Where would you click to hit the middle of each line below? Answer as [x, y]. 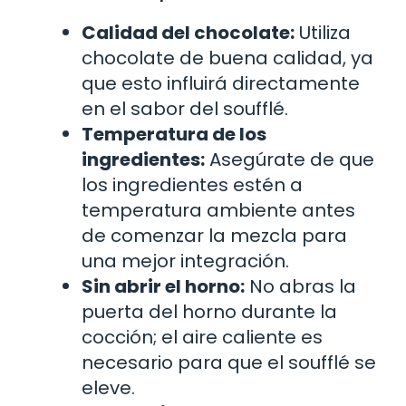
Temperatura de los [174, 134]
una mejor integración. [185, 261]
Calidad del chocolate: [188, 32]
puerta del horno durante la [209, 311]
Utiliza [323, 32]
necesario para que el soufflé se [229, 362]
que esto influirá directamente [221, 83]
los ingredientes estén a [192, 184]
